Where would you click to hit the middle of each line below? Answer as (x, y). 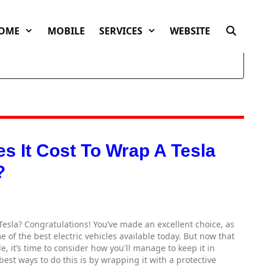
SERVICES (121, 31)
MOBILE (66, 31)
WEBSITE (190, 31)
